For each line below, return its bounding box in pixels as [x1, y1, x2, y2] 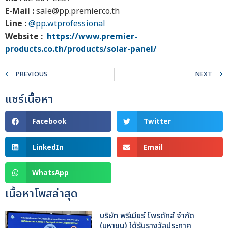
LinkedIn [32, 142, 64, 152]
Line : [5, 18, 28, 30]
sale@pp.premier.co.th [36, 5, 120, 17]
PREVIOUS [16, 69, 47, 80]
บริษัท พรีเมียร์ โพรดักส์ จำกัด [100, 209, 195, 222]
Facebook [32, 117, 66, 126]
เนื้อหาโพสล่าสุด [5, 185, 78, 203]
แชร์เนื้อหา [5, 91, 53, 108]
